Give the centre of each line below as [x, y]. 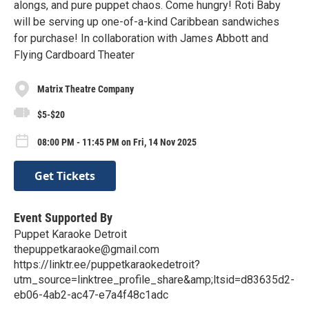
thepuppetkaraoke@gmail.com [87, 250]
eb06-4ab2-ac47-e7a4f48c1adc [91, 295]
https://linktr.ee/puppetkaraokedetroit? [107, 265]
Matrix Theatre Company [86, 89]
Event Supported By [63, 218]
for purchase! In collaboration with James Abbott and [141, 39]
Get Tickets [65, 176]
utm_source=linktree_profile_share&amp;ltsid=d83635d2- [154, 280]
